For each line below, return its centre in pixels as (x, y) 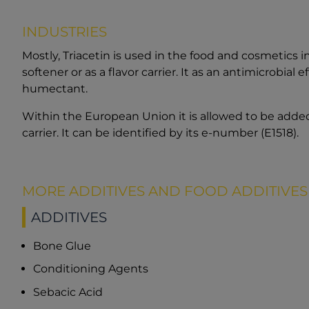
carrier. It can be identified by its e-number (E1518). (160, 132)
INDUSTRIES (64, 31)
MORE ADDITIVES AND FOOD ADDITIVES (165, 191)
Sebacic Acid (68, 292)
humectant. (55, 88)
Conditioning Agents (91, 269)
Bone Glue (62, 246)
